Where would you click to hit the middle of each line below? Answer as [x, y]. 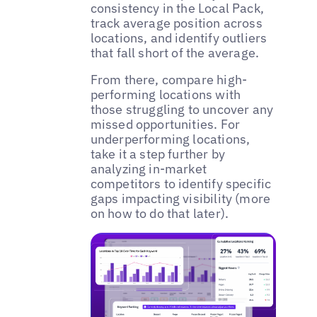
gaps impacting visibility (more [180, 199]
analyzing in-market [149, 169]
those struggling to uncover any [182, 110]
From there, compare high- [169, 80]
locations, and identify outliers [179, 38]
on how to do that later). [160, 214]
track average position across [176, 23]
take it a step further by [158, 154]
